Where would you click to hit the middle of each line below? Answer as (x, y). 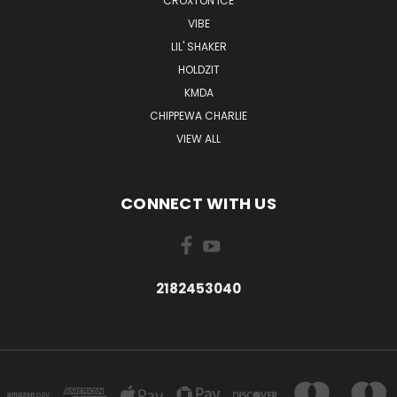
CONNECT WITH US (198, 204)
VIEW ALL (198, 139)
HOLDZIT (198, 70)
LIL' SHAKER (198, 47)
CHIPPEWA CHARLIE (198, 116)
